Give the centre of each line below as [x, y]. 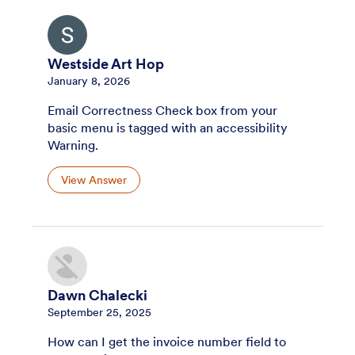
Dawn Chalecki [97, 296]
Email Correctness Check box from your [162, 111]
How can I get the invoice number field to [167, 342]
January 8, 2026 [89, 81]
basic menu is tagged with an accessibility [168, 128]
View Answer [94, 179]
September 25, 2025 [99, 313]
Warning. [73, 145]
